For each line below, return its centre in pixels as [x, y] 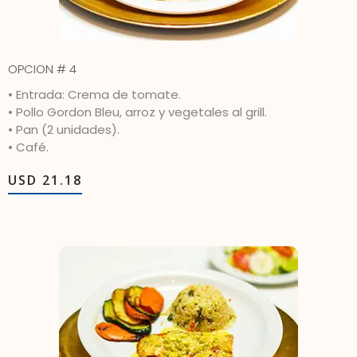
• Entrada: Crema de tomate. [94, 95]
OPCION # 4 [42, 69]
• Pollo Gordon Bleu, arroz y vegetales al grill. [137, 112]
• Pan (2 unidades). [64, 130]
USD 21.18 [45, 180]
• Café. [28, 147]
